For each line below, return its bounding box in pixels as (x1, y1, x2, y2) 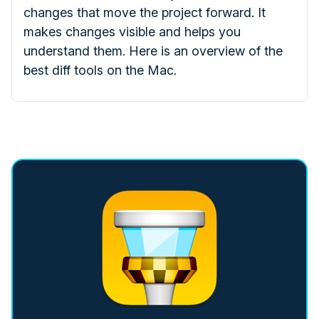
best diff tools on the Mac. (23, 63, 177, 78)
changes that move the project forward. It (23, 5, 266, 21)
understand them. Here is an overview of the (23, 43, 283, 59)
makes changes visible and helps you (23, 24, 241, 40)
